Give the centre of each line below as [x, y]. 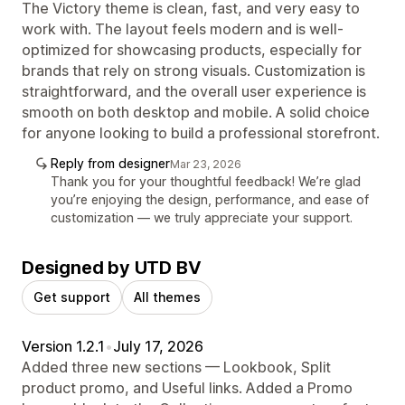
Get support [72, 297]
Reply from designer [110, 163]
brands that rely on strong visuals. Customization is [193, 70]
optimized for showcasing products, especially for [192, 49]
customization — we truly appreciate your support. [202, 217]
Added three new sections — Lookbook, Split [176, 367]
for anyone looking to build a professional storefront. [201, 132]
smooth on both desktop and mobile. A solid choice [196, 112]
